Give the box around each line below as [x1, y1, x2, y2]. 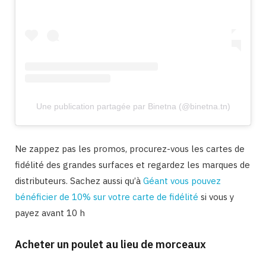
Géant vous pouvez [143, 175, 221, 187]
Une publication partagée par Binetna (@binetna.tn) [36, 102, 230, 112]
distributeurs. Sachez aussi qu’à [15, 175, 143, 187]
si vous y [198, 191, 234, 203]
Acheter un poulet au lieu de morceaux [15, 237, 206, 252]
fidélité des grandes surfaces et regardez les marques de [15, 159, 250, 171]
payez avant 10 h [15, 207, 85, 219]
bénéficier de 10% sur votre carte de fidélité [15, 191, 198, 203]
